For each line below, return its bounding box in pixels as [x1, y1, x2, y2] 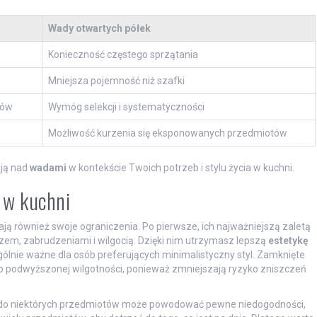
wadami [29, 162, 67, 174]
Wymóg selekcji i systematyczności [47, 101, 204, 113]
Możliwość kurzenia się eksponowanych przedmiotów [47, 127, 287, 139]
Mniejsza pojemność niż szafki [47, 75, 185, 87]
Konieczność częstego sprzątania [47, 49, 198, 61]
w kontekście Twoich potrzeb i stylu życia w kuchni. [66, 162, 294, 174]
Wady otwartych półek [47, 23, 151, 35]
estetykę [267, 235, 309, 247]
